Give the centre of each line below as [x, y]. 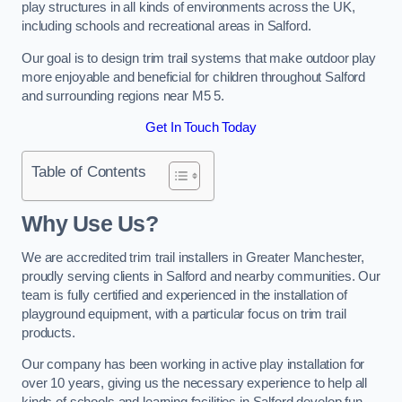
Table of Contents [89, 171]
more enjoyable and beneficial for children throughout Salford [194, 77]
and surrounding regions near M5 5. [123, 96]
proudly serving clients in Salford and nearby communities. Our [201, 276]
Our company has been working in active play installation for [193, 365]
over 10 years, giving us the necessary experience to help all [195, 384]
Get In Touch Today [201, 128]
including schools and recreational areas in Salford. [166, 26]
